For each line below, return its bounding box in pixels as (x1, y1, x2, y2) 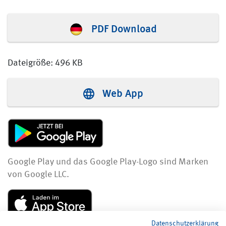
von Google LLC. (8, 170, 69, 179)
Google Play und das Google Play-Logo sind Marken (8, 157, 208, 166)
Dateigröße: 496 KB (8, 59, 83, 68)
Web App (102, 85, 143, 100)
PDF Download (91, 20, 157, 35)
